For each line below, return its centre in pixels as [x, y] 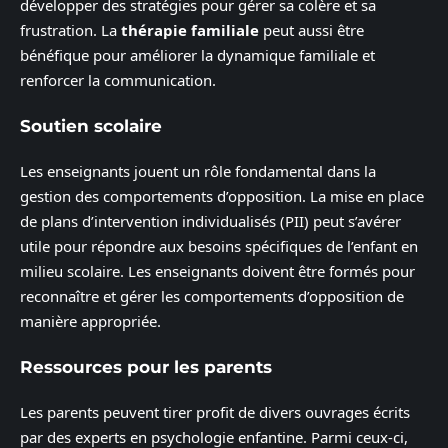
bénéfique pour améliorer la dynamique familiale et [197, 55]
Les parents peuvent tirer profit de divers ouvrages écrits [215, 412]
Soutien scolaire [91, 125]
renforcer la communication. [118, 80]
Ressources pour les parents [146, 366]
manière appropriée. [90, 321]
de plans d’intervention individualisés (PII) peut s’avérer [210, 221]
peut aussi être [311, 30]
